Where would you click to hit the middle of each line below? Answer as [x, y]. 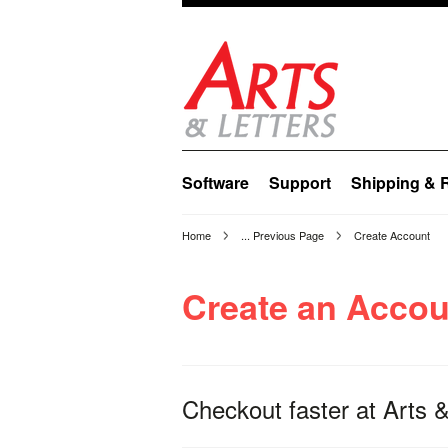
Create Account [392, 235]
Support [300, 182]
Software [215, 182]
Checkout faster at [282, 408]
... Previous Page [282, 235]
